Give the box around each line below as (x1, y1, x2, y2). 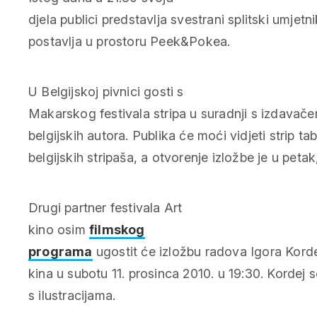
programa (28, 243, 93, 259)
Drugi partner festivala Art (28, 200, 183, 215)
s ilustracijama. (28, 287, 116, 303)
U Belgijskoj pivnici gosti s (28, 83, 184, 99)
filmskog (89, 221, 145, 237)
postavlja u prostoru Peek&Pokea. (28, 33, 231, 49)
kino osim (28, 221, 89, 237)
